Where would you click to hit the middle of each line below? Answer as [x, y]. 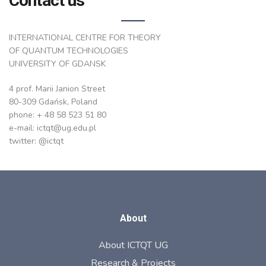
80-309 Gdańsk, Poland [53, 102]
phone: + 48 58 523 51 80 [58, 115]
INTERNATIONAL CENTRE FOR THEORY [85, 38]
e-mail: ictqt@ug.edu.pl [53, 128]
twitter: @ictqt [36, 141]
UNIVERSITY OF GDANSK [57, 64]
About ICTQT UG [133, 245]
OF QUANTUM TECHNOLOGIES [69, 51]
